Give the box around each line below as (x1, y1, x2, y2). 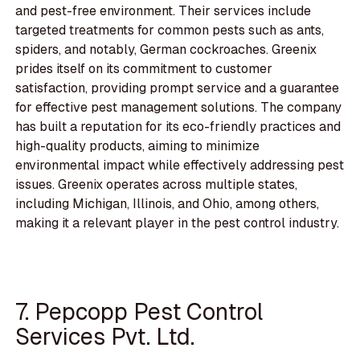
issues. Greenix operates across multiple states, (15, 176, 298, 194)
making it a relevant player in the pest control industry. (15, 215, 340, 232)
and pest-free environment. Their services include (15, 2, 312, 20)
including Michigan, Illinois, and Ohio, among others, (15, 195, 320, 213)
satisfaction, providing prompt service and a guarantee (15, 80, 340, 97)
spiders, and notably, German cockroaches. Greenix (15, 41, 317, 59)
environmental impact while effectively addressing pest (15, 157, 345, 174)
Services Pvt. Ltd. (15, 321, 195, 351)
